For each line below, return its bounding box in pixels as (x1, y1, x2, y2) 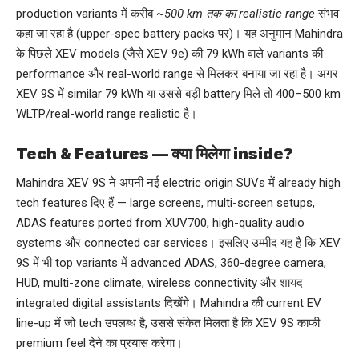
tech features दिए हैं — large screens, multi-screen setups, (16, 195, 315, 210)
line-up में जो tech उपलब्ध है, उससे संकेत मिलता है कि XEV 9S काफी (16, 315, 320, 330)
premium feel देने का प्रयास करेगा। (16, 335, 183, 350)
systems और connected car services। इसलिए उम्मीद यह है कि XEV (16, 235, 341, 250)
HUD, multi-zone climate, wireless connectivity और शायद (16, 275, 303, 290)
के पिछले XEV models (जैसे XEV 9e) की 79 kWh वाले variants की (16, 46, 323, 61)
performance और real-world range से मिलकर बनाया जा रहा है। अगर (16, 66, 338, 81)
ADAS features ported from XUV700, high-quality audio (16, 215, 305, 230)
